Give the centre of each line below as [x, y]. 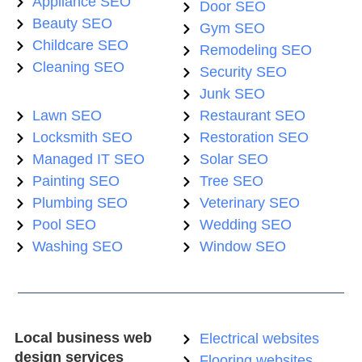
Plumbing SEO [80, 203]
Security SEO [243, 72]
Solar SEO [234, 160]
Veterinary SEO [249, 203]
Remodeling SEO [255, 51]
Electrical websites [259, 339]
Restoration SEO [254, 138]
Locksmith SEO [83, 138]
